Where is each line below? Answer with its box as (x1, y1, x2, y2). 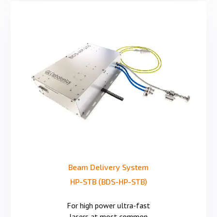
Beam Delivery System (68, 162, 149, 171)
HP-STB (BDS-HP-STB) (70, 176, 147, 186)
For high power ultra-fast (67, 200, 150, 210)
